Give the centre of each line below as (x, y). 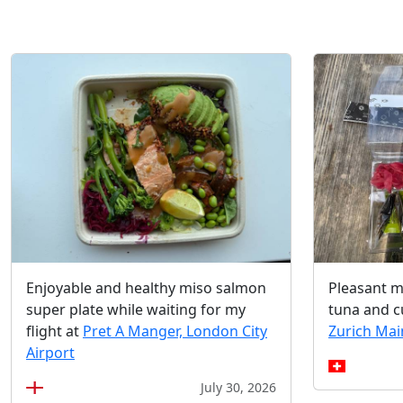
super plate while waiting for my (136, 309)
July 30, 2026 (238, 387)
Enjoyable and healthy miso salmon (146, 287)
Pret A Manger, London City (175, 331)
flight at (54, 331)
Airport (50, 352)
